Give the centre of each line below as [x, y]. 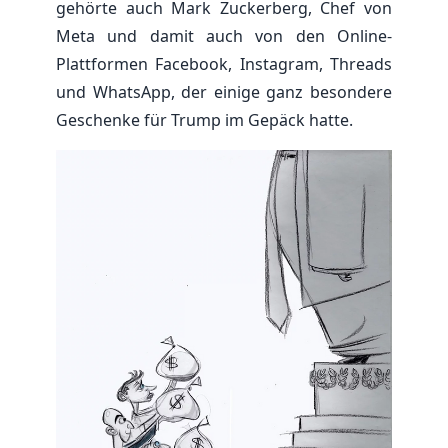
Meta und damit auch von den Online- [224, 36]
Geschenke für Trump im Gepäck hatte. [204, 120]
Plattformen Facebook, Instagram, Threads [224, 64]
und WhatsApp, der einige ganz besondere [224, 92]
